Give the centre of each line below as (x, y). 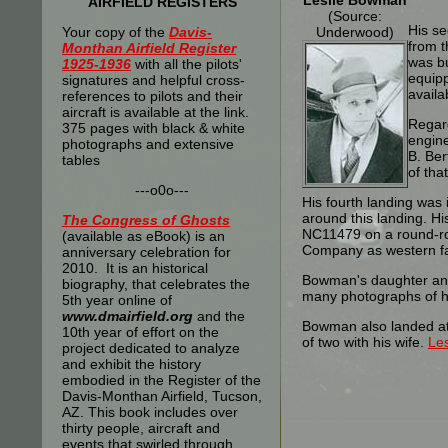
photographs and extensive (148, 144)
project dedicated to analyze (151, 348)
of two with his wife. (365, 342)
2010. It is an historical (135, 268)
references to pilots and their (152, 96)
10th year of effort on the (140, 332)
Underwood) (355, 32)
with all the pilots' (186, 64)
